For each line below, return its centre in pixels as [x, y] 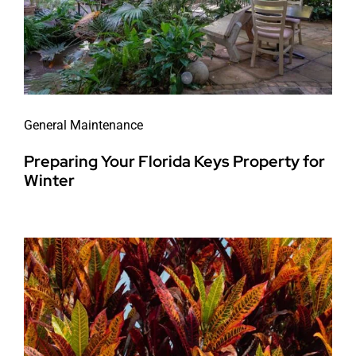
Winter [49, 181]
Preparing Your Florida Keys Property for [174, 162]
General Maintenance [83, 126]
